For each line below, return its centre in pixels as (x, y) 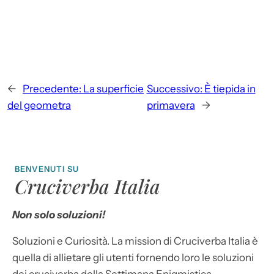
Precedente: (52, 89)
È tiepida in (230, 89)
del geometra (39, 106)
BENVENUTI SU (47, 169)
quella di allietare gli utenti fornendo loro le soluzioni (133, 258)
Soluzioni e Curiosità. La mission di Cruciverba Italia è (135, 241)
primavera (171, 106)
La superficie (113, 89)
